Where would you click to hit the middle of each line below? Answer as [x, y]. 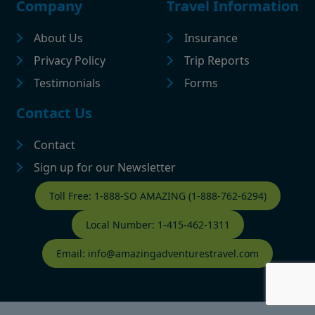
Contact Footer [62, 189]
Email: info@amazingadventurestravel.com [157, 254]
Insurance [211, 38]
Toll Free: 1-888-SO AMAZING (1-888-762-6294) [157, 196]
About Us [58, 38]
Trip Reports [217, 61]
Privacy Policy [70, 61]
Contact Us [54, 113]
